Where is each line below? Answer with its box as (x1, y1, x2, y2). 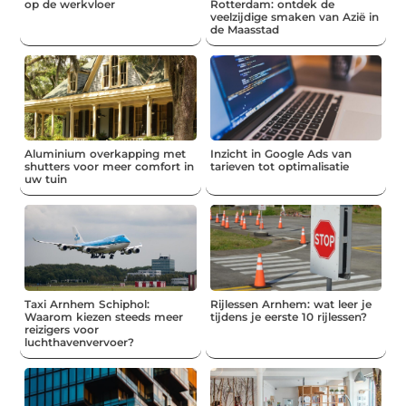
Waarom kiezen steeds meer (24, 309, 184, 324)
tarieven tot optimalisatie (209, 159, 349, 174)
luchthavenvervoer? (24, 334, 135, 349)
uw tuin (24, 172, 68, 187)
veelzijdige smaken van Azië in (209, 9, 379, 24)
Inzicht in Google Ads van (209, 147, 352, 161)
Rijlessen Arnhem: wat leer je (209, 296, 372, 311)
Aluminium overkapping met (24, 147, 187, 161)
